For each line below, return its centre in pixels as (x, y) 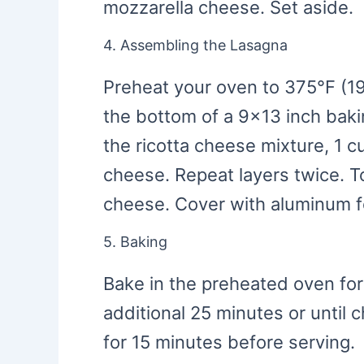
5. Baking (135, 242)
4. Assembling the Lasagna (195, 45)
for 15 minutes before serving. (229, 342)
